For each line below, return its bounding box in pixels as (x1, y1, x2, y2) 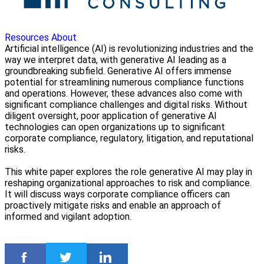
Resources (5, 32, 49, 43)
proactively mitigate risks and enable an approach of (5, 200, 221, 211)
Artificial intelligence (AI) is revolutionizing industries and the (5, 43, 253, 54)
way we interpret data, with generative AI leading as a (5, 54, 226, 65)
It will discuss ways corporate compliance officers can (5, 189, 230, 200)
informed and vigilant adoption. (5, 211, 131, 222)
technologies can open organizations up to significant (5, 121, 225, 133)
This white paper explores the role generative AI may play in (5, 166, 252, 177)
